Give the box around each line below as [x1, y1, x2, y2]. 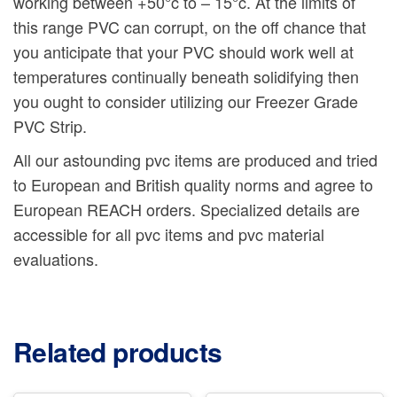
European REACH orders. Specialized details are [13, 198, 360, 222]
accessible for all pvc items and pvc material [13, 222, 324, 246]
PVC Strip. [13, 114, 87, 138]
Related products [13, 332, 222, 371]
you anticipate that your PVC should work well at [13, 40, 354, 64]
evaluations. [13, 247, 98, 271]
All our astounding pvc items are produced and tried [13, 148, 378, 172]
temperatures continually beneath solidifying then [13, 65, 359, 89]
